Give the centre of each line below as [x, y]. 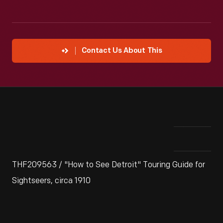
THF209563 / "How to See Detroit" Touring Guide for [109, 165]
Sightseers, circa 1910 [51, 181]
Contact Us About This [122, 51]
